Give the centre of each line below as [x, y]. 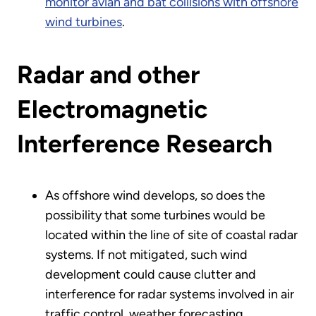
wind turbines [84, 22]
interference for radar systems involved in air [170, 294]
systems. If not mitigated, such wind [146, 255]
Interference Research [145, 143]
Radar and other [108, 74]
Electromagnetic [112, 109]
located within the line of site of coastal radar [171, 235]
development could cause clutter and [151, 275]
